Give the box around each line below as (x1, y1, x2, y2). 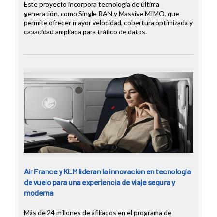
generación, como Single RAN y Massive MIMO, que (24, 9, 179, 18)
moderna (24, 188, 54, 198)
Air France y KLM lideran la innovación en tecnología (24, 167, 191, 176)
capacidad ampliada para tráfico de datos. (24, 28, 147, 36)
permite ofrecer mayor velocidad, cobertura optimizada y (24, 18, 193, 27)
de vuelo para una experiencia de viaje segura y (24, 177, 175, 187)
